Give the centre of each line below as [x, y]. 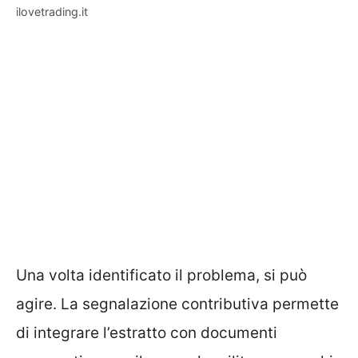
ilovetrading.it [52, 12]
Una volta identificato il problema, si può [161, 275]
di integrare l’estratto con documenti [147, 332]
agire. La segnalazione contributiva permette [177, 304]
